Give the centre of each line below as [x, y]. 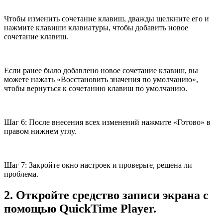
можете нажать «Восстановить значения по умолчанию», [101, 79]
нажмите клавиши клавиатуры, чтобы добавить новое [96, 27]
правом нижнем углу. [40, 131]
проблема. [21, 174]
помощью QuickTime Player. [80, 208]
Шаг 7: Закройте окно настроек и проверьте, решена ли [98, 165]
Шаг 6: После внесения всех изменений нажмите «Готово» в [107, 122]
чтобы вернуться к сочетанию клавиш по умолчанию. [96, 88]
